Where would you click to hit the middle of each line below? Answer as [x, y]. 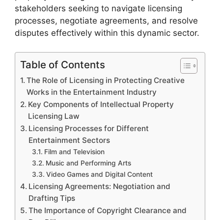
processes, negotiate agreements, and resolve [106, 21]
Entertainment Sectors [69, 140]
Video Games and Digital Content [99, 174]
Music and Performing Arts [88, 163]
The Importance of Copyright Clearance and [108, 210]
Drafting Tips [52, 198]
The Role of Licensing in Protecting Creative [106, 80]
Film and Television [74, 151]
